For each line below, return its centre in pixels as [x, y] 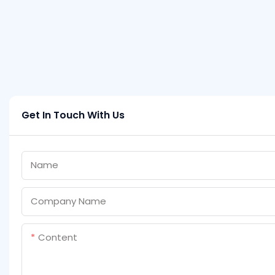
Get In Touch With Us [73, 115]
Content [58, 237]
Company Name [68, 201]
